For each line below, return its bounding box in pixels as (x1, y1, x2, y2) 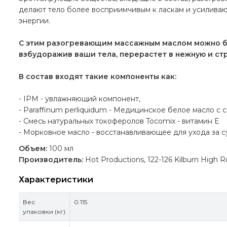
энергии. (19, 16, 50, 25)
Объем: (19, 143, 49, 153)
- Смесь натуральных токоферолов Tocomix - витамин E (19, 116, 219, 126)
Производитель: (19, 155, 83, 164)
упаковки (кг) (23, 208, 65, 216)
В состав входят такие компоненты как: (19, 71, 176, 81)
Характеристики (19, 175, 93, 185)
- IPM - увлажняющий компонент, (19, 94, 140, 103)
